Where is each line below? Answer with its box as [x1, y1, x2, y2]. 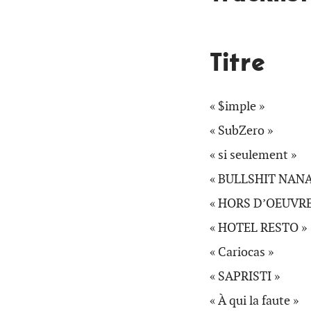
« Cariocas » [210, 244, 274, 260]
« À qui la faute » [210, 292, 299, 309]
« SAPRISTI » [210, 268, 280, 285]
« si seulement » [210, 146, 296, 163]
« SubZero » [210, 122, 273, 139]
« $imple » [210, 98, 264, 115]
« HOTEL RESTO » [210, 219, 307, 236]
